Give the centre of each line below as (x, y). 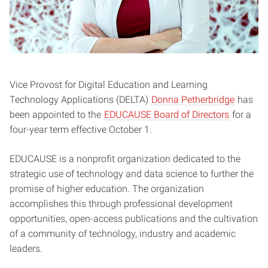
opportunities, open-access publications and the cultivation (134, 218)
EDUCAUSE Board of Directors (167, 114)
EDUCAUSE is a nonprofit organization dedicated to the (125, 159)
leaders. (27, 248)
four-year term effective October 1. (82, 129)
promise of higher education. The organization (107, 188)
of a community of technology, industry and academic (123, 233)
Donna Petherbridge (193, 99)
